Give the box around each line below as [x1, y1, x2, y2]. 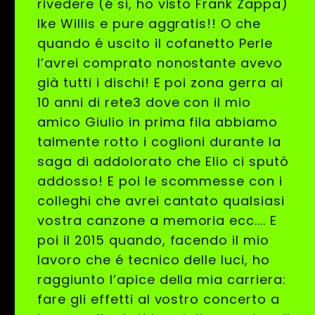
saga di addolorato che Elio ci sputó [37, 153, 289, 171]
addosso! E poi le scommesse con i [37, 172, 283, 191]
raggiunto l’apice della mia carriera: [37, 271, 286, 289]
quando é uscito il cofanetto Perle [37, 34, 273, 53]
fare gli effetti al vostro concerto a [37, 290, 280, 309]
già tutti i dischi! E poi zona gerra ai [37, 74, 283, 92]
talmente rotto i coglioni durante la [37, 133, 281, 151]
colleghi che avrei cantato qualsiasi [37, 192, 285, 210]
